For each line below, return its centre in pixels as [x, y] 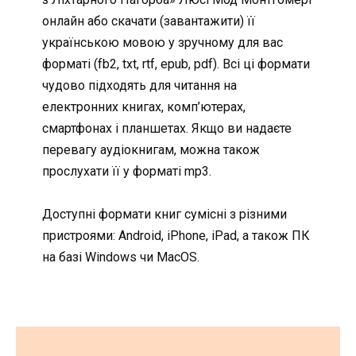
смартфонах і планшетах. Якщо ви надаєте [166, 129]
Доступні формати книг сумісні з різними [164, 215]
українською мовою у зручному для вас [162, 43]
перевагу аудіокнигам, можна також [151, 150]
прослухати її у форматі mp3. [126, 172]
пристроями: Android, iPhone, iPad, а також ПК [176, 236]
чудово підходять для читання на [139, 86]
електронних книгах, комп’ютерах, [143, 107]
